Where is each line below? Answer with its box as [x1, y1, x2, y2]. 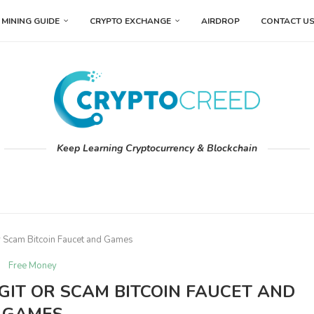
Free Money [8, 259, 57, 273]
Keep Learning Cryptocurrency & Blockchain [57, 142, 257, 156]
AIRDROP [201, 15, 240, 27]
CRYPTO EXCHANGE [90, 15, 171, 27]
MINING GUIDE [1, 15, 60, 27]
